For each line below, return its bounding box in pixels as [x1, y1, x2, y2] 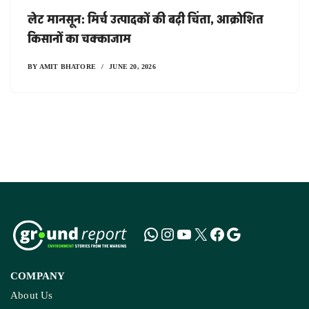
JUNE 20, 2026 [109, 61, 156, 70]
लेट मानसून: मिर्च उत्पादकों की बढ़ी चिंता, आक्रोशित [28, 10, 263, 28]
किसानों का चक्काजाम [28, 30, 131, 48]
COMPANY [10, 270, 66, 281]
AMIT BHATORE [39, 61, 97, 70]
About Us [10, 290, 53, 301]
